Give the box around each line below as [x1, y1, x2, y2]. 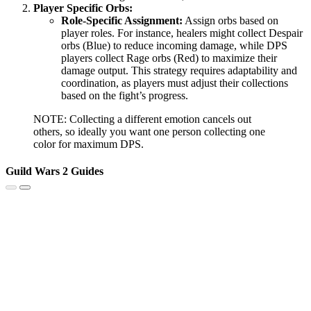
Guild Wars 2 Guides [6, 165, 103, 178]
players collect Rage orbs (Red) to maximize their [61, 52, 277, 65]
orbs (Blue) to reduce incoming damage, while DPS [61, 40, 287, 52]
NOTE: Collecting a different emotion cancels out [33, 113, 251, 126]
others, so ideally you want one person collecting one [33, 126, 265, 138]
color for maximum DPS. [33, 138, 144, 151]
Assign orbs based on [183, 15, 278, 27]
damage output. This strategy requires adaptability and [61, 65, 297, 77]
